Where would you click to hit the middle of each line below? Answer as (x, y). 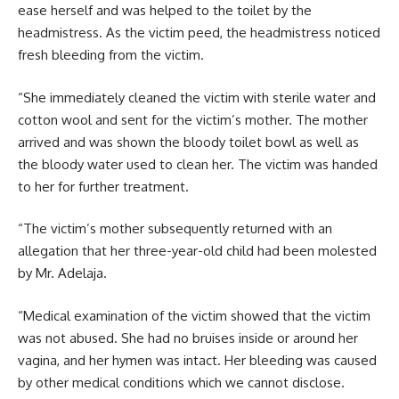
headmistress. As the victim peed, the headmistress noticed (199, 33)
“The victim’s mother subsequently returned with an (175, 229)
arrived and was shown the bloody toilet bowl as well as (188, 142)
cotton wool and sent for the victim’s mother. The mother (193, 119)
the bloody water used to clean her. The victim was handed (198, 164)
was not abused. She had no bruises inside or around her (188, 338)
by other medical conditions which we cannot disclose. (181, 382)
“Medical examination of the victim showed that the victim (194, 315)
